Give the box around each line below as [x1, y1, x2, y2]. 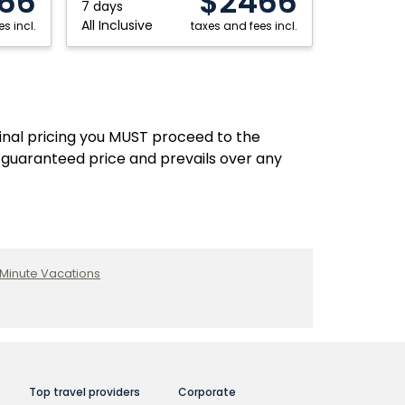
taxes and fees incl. [191, 18, 297, 33]
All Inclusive [81, 16, 153, 34]
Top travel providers [28, 384, 140, 400]
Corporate [177, 384, 236, 400]
